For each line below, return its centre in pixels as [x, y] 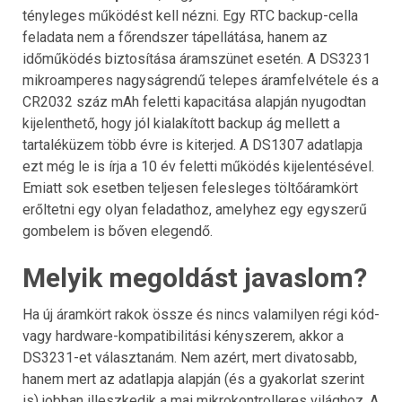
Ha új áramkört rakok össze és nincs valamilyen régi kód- [201, 315]
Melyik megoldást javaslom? [195, 278]
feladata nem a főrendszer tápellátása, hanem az [175, 38]
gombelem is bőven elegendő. [118, 232]
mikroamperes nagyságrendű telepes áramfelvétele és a [201, 81]
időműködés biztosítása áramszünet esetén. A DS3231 [197, 59]
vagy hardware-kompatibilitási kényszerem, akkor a [183, 336]
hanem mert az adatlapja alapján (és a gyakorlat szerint [193, 380]
